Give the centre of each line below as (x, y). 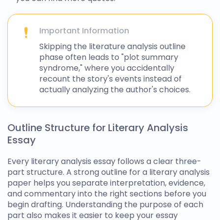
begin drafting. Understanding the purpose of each (105, 205)
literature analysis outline (137, 46)
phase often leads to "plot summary (109, 57)
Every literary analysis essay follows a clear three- (104, 161)
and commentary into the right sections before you (107, 194)
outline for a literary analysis (155, 172)
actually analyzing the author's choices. (115, 90)
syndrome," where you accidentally (107, 68)
